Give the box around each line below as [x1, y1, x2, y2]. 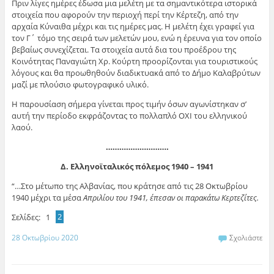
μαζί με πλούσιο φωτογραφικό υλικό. [11, 78, 149, 90]
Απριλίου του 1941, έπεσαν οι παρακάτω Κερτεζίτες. [83, 191, 259, 203]
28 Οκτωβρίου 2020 [11, 232, 78, 243]
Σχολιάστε [229, 232, 263, 243]
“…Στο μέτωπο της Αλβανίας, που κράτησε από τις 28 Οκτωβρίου [11, 180, 248, 191]
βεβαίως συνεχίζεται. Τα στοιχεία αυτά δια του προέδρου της [11, 43, 236, 55]
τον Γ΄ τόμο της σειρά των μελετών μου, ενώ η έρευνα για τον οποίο [11, 32, 262, 43]
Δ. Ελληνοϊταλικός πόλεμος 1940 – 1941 [61, 160, 213, 172]
